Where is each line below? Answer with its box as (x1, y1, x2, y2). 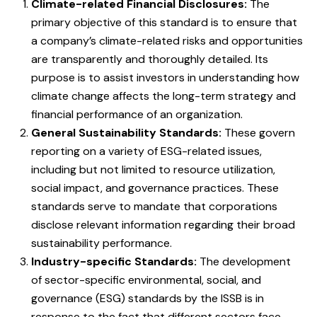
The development (197, 254, 291, 270)
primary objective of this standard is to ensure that (31, 15, 297, 30)
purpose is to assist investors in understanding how (31, 70, 299, 86)
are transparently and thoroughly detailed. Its (31, 52, 268, 67)
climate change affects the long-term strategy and (31, 88, 296, 104)
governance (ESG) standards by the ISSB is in (31, 291, 264, 306)
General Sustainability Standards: (31, 125, 221, 141)
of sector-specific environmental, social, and (31, 272, 261, 288)
